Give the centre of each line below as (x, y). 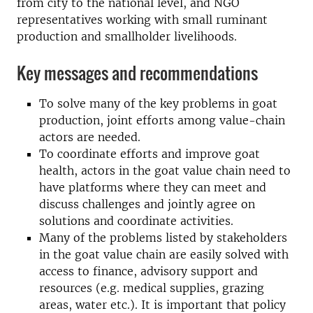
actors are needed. (90, 137)
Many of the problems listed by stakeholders (163, 238)
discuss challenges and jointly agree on (147, 204)
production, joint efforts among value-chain (162, 120)
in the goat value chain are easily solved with (164, 254)
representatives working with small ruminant (142, 20)
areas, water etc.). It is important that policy (162, 305)
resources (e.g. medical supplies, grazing (152, 288)
